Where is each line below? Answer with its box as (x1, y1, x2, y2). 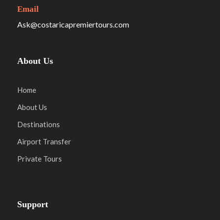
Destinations (17, 120, 60, 129)
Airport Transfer (17, 137, 71, 146)
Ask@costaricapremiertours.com (17, 20, 129, 29)
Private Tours (17, 154, 62, 164)
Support (17, 199, 48, 210)
